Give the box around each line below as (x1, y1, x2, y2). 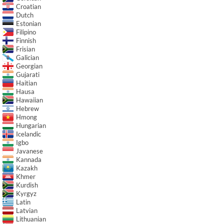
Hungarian (16, 121, 46, 130)
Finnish (16, 36, 36, 45)
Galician (16, 53, 39, 62)
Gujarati (16, 70, 39, 79)
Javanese (16, 147, 43, 155)
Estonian (16, 19, 41, 28)
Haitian (16, 79, 37, 87)
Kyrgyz (16, 189, 36, 198)
